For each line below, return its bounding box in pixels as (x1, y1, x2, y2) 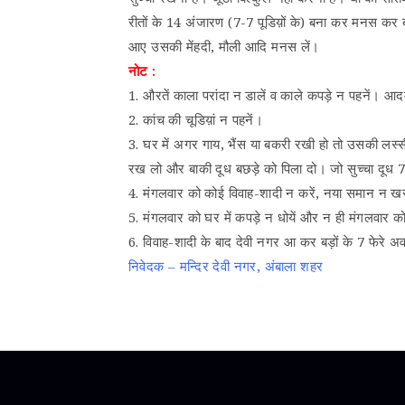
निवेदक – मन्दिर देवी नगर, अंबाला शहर (128, 256, 324, 275)
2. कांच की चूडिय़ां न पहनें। (128, 109, 264, 128)
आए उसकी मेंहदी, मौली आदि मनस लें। (128, 36, 320, 55)
